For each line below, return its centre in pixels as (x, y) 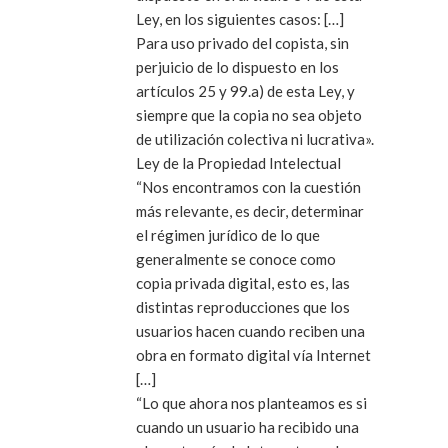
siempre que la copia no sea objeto (249, 114)
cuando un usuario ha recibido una (247, 426)
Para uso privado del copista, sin (242, 42)
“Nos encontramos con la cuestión (248, 186)
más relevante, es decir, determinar (250, 210)
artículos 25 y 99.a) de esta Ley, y (245, 90)
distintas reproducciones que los (243, 306)
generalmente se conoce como (236, 258)
